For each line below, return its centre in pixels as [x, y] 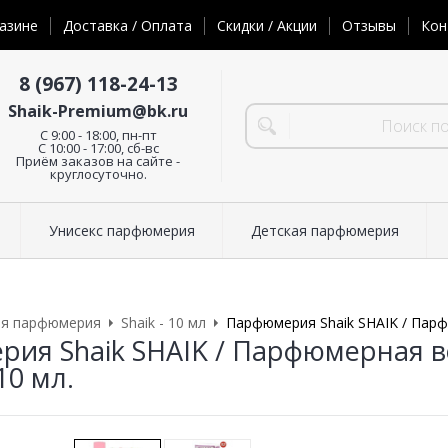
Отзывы [369, 26]
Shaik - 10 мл [163, 323]
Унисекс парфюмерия [121, 231]
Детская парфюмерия [324, 231]
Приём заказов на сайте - [98, 160]
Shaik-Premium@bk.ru [98, 110]
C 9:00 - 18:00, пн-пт [98, 134]
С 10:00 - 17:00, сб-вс [98, 147]
